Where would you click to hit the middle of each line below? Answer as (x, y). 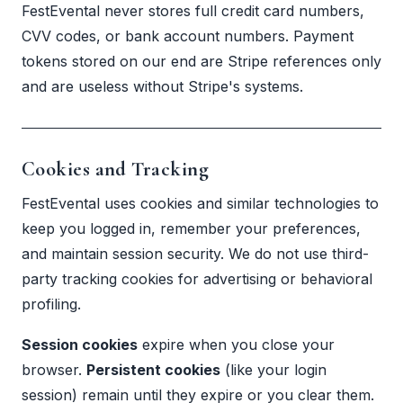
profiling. (51, 304)
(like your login (273, 370)
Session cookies (80, 345)
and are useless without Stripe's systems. (162, 86)
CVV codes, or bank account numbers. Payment (188, 36)
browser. (54, 370)
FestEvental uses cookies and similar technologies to (200, 203)
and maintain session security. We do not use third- (195, 253)
